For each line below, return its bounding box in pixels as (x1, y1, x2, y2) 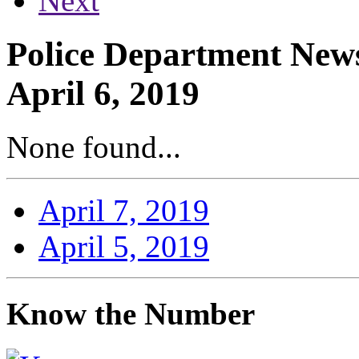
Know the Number (6, 296, 255, 331)
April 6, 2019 (6, 74, 200, 112)
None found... (6, 129, 181, 164)
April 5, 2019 (38, 228, 209, 264)
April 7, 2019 (38, 192, 209, 228)
